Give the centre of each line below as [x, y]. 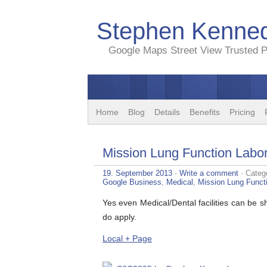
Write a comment [209, 173]
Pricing [242, 112]
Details [167, 112]
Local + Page [127, 238]
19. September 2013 [137, 173]
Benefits [205, 112]
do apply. [119, 217]
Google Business [132, 182]
